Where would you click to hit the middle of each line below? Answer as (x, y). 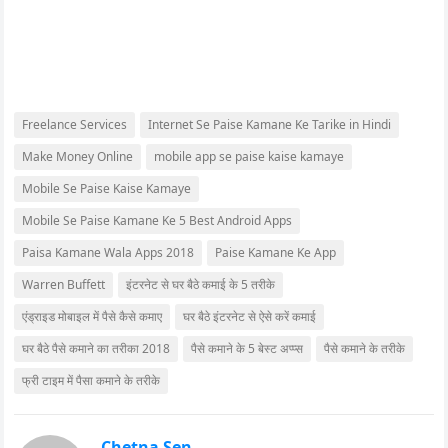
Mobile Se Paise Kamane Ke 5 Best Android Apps (157, 220)
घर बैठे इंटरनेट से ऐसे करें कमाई (250, 316)
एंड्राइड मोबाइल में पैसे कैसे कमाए (92, 316)
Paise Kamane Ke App (276, 252)
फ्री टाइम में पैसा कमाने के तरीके (91, 380)
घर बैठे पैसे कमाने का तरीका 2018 (96, 348)
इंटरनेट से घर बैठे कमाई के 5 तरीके (201, 284)
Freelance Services (75, 124)
